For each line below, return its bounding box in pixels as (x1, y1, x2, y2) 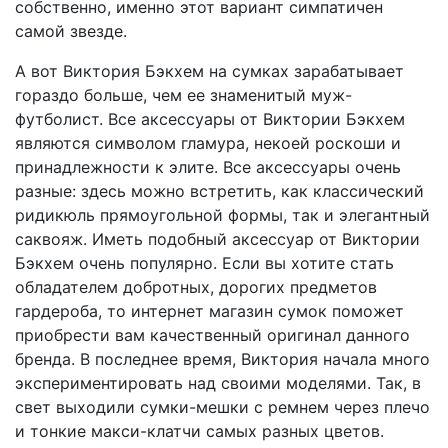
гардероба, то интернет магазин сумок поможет (15, 301, 404, 321)
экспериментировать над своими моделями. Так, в (15, 373, 421, 393)
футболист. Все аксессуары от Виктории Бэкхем (15, 109, 405, 129)
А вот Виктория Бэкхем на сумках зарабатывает (15, 61, 404, 81)
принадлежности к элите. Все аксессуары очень (15, 157, 401, 177)
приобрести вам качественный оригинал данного (15, 325, 410, 345)
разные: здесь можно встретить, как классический (15, 181, 424, 201)
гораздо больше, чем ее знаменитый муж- (15, 85, 352, 105)
